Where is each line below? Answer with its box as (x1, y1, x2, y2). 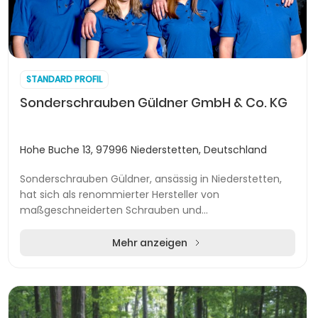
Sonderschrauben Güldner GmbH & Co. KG (20, 94, 287, 111)
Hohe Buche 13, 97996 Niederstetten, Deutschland (20, 143, 267, 157)
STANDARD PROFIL (26, 73, 102, 85)
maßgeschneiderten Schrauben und (20, 203, 202, 217)
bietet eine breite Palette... (20, 234, 150, 248)
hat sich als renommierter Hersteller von (20, 187, 219, 202)
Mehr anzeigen (112, 236, 187, 250)
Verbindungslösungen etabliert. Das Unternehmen (20, 219, 268, 233)
